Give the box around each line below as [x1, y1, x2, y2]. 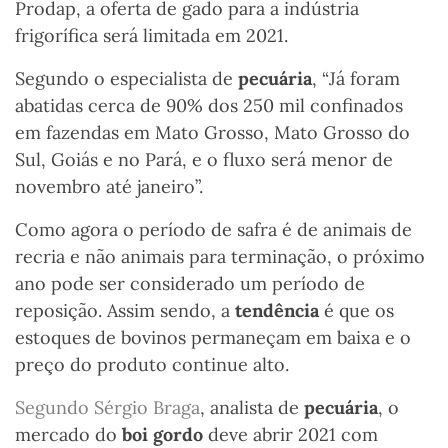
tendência [235, 299, 319, 323]
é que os [324, 299, 394, 323]
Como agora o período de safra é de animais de [15, 218, 412, 242]
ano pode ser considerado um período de [15, 272, 365, 296]
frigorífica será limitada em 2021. [15, 24, 293, 48]
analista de [210, 396, 299, 420]
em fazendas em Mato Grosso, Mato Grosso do [15, 121, 410, 145]
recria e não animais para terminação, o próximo [15, 245, 425, 269]
